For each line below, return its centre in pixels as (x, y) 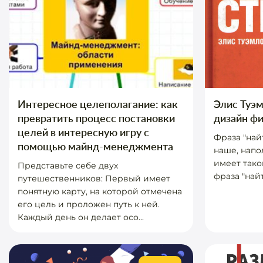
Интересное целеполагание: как (98, 104)
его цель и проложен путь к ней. (89, 204)
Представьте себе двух (68, 166)
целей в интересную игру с (83, 132)
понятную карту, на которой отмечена (100, 191)
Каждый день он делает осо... (81, 217)
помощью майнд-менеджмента (95, 146)
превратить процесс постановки (96, 118)
